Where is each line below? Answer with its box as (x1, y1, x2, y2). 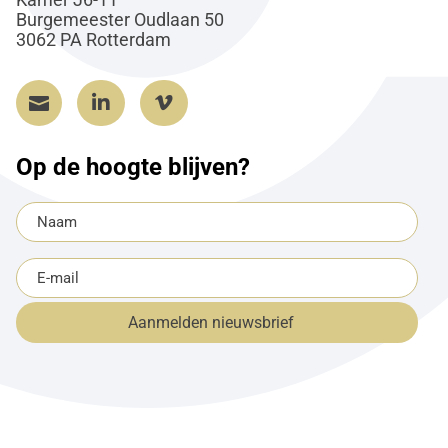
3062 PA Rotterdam (15, 28, 171, 50)
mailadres (14, 298, 87, 318)
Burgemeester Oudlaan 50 (15, 8, 224, 30)
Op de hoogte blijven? (15, 153, 250, 182)
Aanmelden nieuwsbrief (128, 313, 295, 333)
